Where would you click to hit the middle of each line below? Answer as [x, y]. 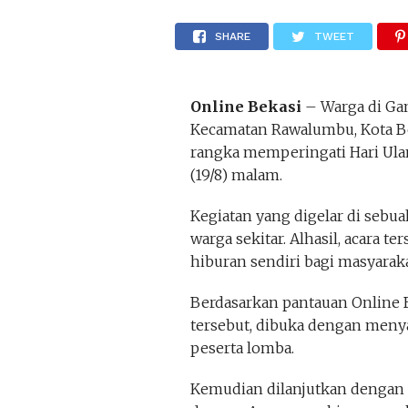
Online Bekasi [245, 107]
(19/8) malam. [236, 175]
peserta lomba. [242, 348]
